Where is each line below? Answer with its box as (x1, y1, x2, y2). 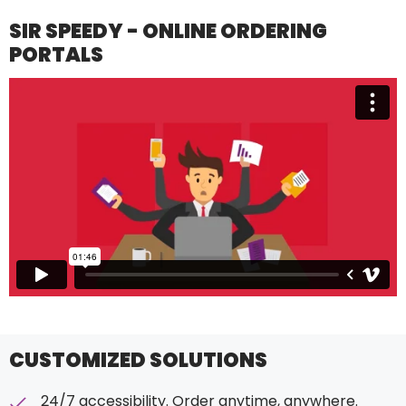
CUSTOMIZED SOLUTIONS (9, 345, 267, 374)
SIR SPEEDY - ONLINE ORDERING (9, 16, 327, 45)
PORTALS (9, 40, 103, 69)
